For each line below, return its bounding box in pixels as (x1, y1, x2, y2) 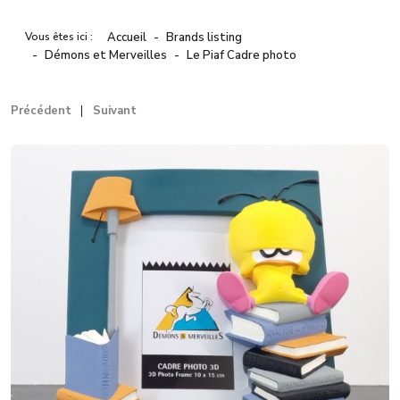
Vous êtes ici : (25, 29, 98, 45)
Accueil (107, 29, 146, 46)
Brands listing (166, 29, 242, 46)
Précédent (11, 103, 71, 120)
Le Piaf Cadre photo (187, 47, 296, 64)
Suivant (93, 103, 137, 120)
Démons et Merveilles (45, 47, 167, 64)
